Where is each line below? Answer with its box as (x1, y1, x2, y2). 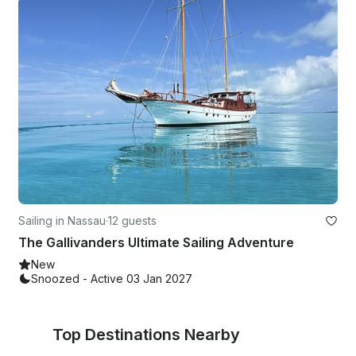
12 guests (108, 213, 157, 227)
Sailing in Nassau (18, 213, 106, 227)
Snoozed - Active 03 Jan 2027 (31, 271, 192, 285)
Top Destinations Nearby (52, 324, 240, 344)
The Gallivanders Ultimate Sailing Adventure (18, 234, 294, 250)
